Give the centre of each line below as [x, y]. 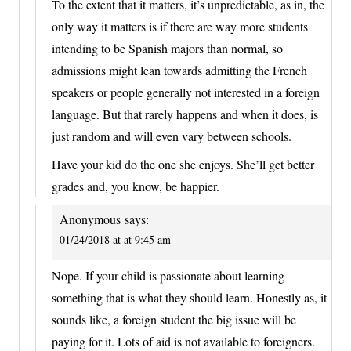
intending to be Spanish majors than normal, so [167, 49]
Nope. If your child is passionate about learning [168, 275]
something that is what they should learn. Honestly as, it [189, 297]
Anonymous [90, 219]
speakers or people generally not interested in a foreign [186, 92]
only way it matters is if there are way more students [180, 27]
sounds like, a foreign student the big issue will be [174, 319]
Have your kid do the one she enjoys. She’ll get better [183, 165]
